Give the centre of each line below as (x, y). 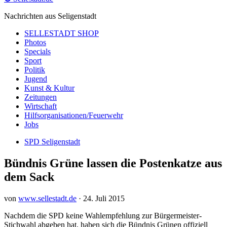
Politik (35, 70)
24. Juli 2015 (104, 198)
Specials (37, 51)
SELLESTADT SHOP (62, 33)
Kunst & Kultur (49, 88)
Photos (35, 42)
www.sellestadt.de (47, 198)
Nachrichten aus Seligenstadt (50, 16)
